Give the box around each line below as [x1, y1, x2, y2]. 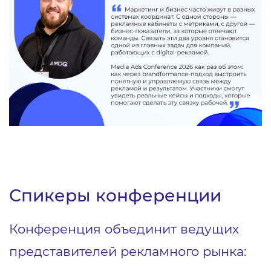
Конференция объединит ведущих [9, 220, 239, 237]
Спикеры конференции [9, 184, 221, 206]
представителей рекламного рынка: [9, 243, 250, 259]
